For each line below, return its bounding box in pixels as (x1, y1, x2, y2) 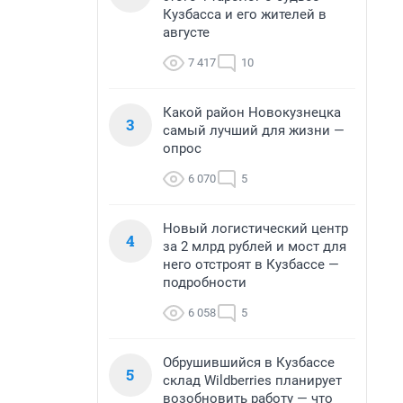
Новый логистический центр (163, 220, 348, 237)
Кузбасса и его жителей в (163, 6, 327, 22)
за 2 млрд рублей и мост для (163, 238, 346, 255)
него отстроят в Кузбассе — (163, 256, 339, 273)
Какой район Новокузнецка (163, 104, 341, 121)
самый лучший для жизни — (163, 122, 345, 139)
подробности (163, 274, 246, 291)
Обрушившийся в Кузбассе (163, 354, 335, 371)
